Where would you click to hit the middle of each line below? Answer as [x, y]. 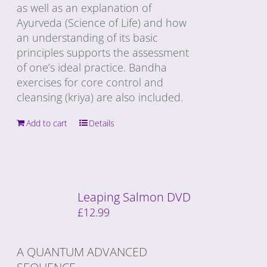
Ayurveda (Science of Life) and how [102, 22]
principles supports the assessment [103, 52]
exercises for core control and [90, 82]
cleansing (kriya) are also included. [100, 97]
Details [102, 123]
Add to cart [47, 123]
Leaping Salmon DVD [134, 197]
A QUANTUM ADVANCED [82, 252]
